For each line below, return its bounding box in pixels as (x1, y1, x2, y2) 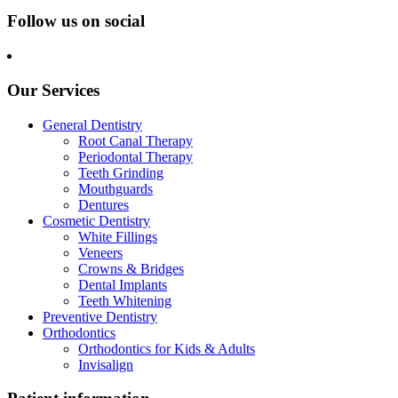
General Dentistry (43, 116, 142, 132)
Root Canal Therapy (78, 132, 193, 148)
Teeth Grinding (78, 164, 163, 180)
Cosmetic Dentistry (43, 212, 150, 228)
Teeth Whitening (78, 292, 171, 308)
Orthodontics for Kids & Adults (78, 340, 255, 356)
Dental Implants (78, 276, 167, 292)
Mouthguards (78, 180, 153, 196)
